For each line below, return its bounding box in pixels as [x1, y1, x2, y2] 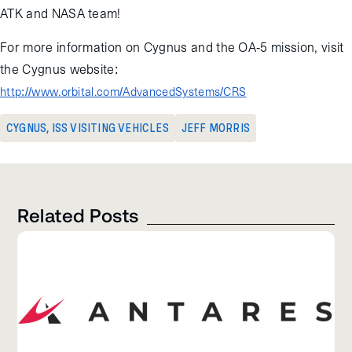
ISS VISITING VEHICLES [51, 121, 169, 136]
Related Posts [17, 203, 139, 226]
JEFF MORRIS [181, 121, 251, 136]
